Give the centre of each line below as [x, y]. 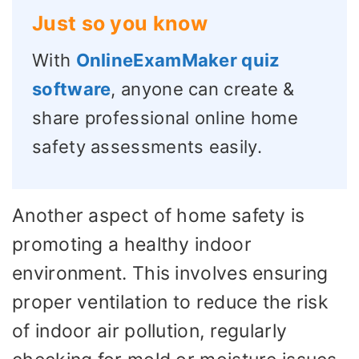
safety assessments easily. [147, 146]
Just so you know [120, 23]
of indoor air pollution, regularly [150, 331]
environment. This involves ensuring [170, 273]
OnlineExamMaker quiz [178, 60]
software [72, 89]
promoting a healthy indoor [132, 244]
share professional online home [165, 117]
